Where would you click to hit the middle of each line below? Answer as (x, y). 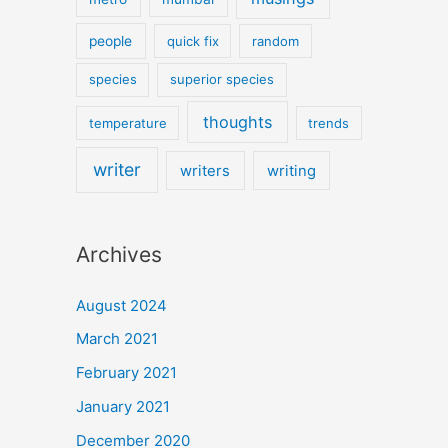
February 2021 (126, 373)
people (111, 40)
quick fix (192, 40)
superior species (222, 79)
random (275, 40)
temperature (127, 122)
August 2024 (121, 305)
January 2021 (123, 406)
